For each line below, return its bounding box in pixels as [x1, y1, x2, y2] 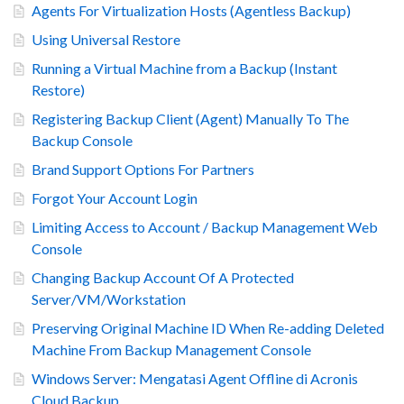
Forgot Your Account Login [32, 188, 197, 207]
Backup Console [32, 131, 133, 149]
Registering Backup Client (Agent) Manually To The [32, 109, 349, 127]
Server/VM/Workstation [32, 289, 186, 308]
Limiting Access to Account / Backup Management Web [32, 217, 378, 235]
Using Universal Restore [32, 30, 180, 48]
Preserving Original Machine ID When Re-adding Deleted [32, 318, 384, 336]
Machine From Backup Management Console [32, 340, 311, 358]
